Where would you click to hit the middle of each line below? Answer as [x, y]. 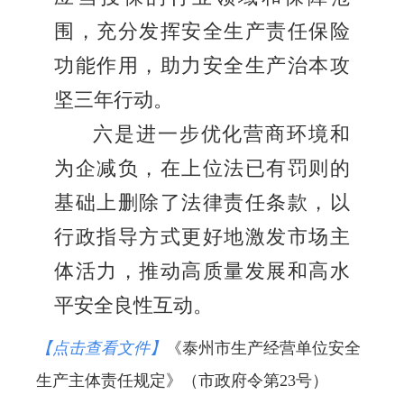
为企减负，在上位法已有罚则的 [202, 169]
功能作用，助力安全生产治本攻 [202, 66]
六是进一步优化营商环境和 [221, 135]
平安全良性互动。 [133, 306]
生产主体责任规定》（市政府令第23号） [182, 381]
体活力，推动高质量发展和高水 [202, 272]
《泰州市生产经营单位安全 [263, 349]
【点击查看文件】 [101, 349]
